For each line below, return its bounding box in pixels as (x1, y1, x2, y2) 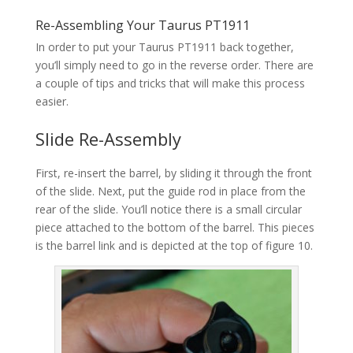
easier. (35, 93, 69, 109)
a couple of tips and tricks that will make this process (35, 75, 305, 91)
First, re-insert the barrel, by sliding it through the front (35, 165, 312, 180)
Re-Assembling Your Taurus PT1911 (35, 16, 250, 34)
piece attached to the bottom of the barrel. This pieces (35, 219, 314, 235)
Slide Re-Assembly (35, 126, 181, 150)
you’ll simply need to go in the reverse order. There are (35, 57, 314, 72)
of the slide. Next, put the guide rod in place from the (35, 183, 306, 199)
